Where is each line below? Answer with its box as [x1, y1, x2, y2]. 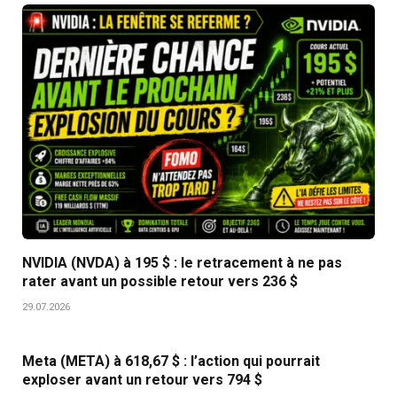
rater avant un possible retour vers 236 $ [22, 273, 298, 291]
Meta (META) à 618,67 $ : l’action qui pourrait [22, 353, 320, 370]
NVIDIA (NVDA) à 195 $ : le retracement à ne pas [22, 254, 342, 272]
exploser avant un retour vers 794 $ [22, 371, 262, 389]
